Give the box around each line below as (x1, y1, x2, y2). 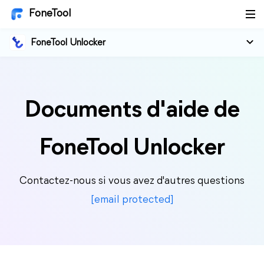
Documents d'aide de (24, 99, 240, 123)
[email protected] (91, 194, 173, 206)
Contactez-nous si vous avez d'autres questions (19, 176, 245, 187)
